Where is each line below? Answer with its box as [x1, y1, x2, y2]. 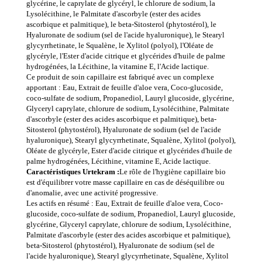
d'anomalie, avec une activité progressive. [26, 188, 158, 198]
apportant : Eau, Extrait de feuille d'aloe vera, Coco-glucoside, [26, 83, 223, 92]
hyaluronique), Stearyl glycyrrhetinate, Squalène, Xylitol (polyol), [26, 136, 236, 145]
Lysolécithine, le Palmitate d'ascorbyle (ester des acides [26, 9, 201, 19]
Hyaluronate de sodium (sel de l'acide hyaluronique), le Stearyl [26, 30, 225, 40]
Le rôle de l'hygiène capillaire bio [119, 167, 226, 177]
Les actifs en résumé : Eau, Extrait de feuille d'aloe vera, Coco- [26, 199, 223, 208]
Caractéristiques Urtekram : [26, 167, 119, 177]
